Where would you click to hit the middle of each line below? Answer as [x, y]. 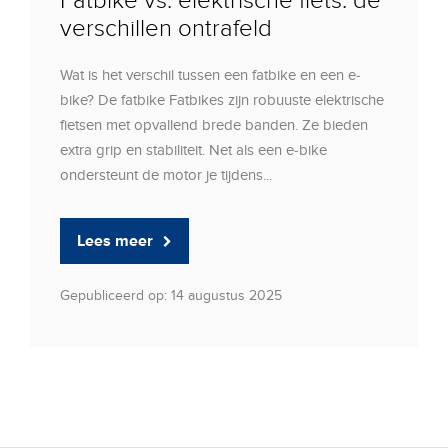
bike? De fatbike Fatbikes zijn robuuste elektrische [222, 99]
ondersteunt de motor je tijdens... [166, 174]
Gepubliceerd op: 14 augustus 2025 [171, 295]
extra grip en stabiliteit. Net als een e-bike [193, 149]
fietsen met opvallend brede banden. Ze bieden [214, 124]
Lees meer [115, 240]
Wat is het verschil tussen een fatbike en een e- [210, 74]
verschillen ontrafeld [166, 28]
